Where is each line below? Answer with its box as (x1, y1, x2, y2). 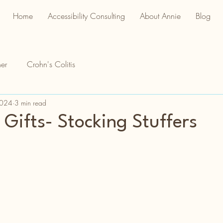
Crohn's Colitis (27, 59, 75, 70)
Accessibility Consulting (47, 10, 125, 21)
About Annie (139, 10, 181, 21)
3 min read (14, 98, 46, 108)
